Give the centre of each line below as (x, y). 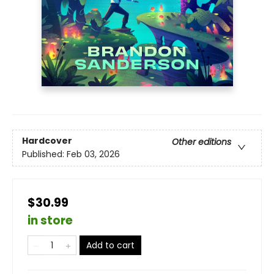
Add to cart (110, 246)
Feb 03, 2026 (93, 154)
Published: (44, 154)
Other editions (202, 142)
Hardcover (47, 141)
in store (50, 221)
